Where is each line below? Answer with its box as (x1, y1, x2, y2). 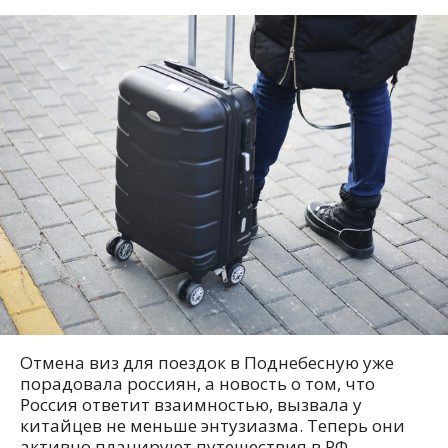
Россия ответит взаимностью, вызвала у (20, 393, 362, 417)
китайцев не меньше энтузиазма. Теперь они (20, 414, 405, 438)
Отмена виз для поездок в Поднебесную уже (20, 351, 394, 375)
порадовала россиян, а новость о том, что (20, 372, 375, 396)
